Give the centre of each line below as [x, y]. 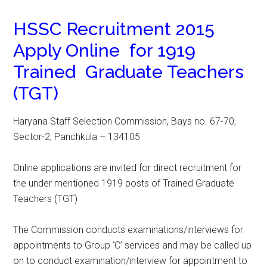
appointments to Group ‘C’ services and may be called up [133, 245]
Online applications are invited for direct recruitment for [128, 168]
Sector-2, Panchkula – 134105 [77, 137]
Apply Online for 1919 [105, 50]
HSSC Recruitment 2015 [114, 29]
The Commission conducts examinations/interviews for [128, 230]
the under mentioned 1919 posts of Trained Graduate [124, 183]
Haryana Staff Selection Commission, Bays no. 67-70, [125, 121]
